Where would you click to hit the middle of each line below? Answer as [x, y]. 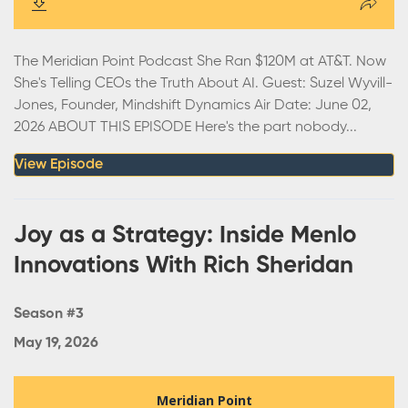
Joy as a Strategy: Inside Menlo [185, 235]
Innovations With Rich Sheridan [184, 265]
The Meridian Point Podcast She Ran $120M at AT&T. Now [200, 61]
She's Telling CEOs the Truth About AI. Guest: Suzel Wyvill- [203, 83]
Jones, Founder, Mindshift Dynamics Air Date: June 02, [193, 105]
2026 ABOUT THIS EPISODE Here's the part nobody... [185, 127]
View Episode [59, 164]
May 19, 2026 [56, 343]
